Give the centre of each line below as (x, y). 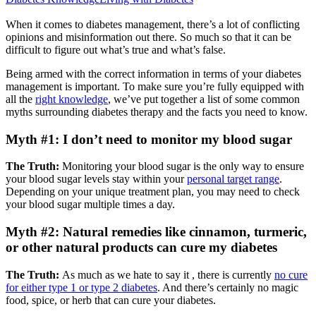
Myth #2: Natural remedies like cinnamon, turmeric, (156, 232)
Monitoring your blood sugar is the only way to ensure (182, 166)
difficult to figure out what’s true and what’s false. (116, 49)
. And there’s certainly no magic (228, 287)
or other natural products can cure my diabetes (141, 248)
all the (20, 99)
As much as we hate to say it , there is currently (167, 274)
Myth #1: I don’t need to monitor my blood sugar (149, 139)
